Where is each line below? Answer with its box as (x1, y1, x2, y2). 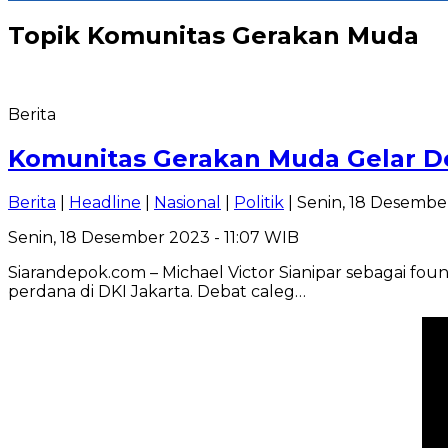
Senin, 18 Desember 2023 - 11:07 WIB (8, 227, 299, 247)
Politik (234, 192, 284, 212)
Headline (69, 192, 141, 212)
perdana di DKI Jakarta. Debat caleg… (8, 281, 306, 301)
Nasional (154, 192, 221, 212)
